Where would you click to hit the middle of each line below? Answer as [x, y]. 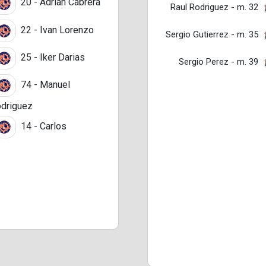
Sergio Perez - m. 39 [219, 61]
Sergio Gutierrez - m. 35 [212, 34]
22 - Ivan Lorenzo [56, 30]
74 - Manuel [44, 85]
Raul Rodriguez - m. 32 [215, 7]
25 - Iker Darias [52, 57]
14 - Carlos [42, 126]
